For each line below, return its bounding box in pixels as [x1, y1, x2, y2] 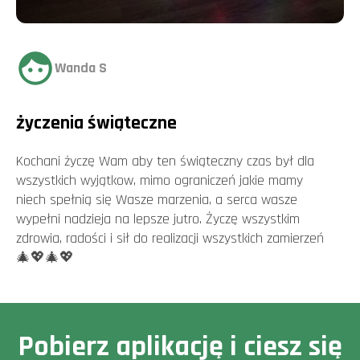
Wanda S [55, 59, 107, 77]
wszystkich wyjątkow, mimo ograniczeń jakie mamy [16, 171, 303, 190]
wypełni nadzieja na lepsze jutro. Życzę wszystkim [16, 210, 300, 228]
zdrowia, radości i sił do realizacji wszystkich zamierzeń [16, 229, 324, 247]
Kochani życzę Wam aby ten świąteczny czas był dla [16, 152, 314, 170]
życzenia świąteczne [16, 111, 177, 135]
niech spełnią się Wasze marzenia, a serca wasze [16, 190, 297, 209]
